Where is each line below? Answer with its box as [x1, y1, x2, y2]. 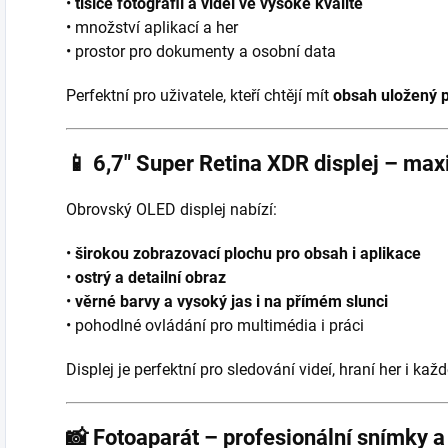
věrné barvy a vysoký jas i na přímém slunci [75, 291, 388, 311]
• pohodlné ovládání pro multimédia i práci [66, 315, 364, 335]
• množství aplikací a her [66, 17, 238, 37]
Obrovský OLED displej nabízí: [66, 199, 277, 219]
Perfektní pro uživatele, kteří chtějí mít [66, 85, 333, 105]
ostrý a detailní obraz [75, 267, 226, 287]
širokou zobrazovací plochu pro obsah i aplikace [75, 243, 421, 263]
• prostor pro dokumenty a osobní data [66, 41, 336, 61]
